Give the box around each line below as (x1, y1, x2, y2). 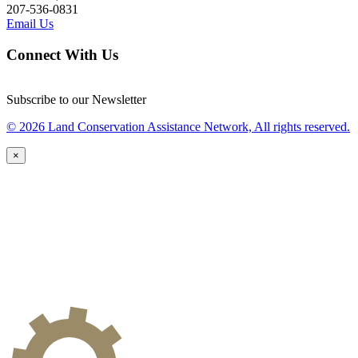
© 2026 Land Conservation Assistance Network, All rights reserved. (6, 120, 350, 134)
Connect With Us (6, 46, 118, 63)
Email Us (6, 17, 54, 30)
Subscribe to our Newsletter (6, 93, 146, 107)
